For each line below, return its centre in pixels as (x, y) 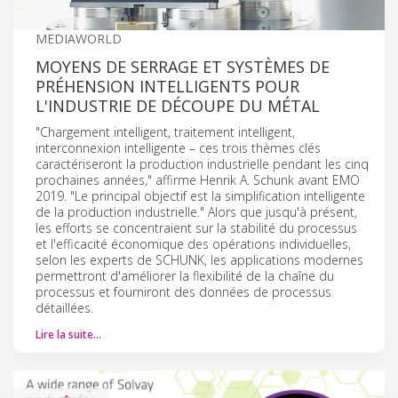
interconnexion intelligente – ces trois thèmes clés (178, 147)
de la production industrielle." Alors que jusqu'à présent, (196, 211)
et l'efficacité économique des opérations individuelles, (193, 243)
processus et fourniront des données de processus (183, 291)
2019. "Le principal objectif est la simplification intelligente (200, 195)
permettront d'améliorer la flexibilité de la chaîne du (185, 275)
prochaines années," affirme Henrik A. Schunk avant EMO (198, 179)
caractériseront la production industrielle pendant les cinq (202, 163)
